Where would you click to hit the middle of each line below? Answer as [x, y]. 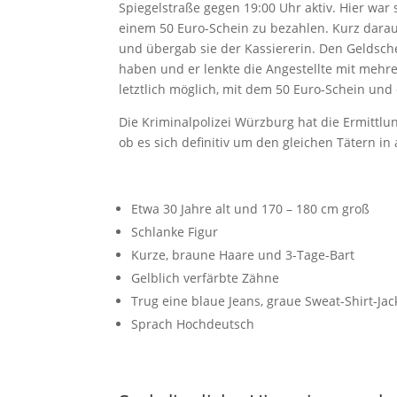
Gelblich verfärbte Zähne [206, 278]
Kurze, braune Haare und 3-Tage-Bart [243, 255]
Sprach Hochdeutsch [193, 324]
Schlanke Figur [175, 232]
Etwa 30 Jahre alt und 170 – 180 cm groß [251, 209]
